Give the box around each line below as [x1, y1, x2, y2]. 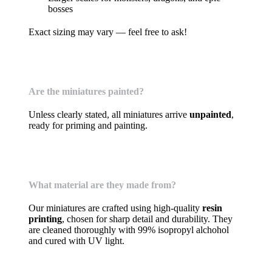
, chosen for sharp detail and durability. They [62, 214, 233, 224]
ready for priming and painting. [29, 120, 148, 131]
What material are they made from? [29, 180, 176, 190]
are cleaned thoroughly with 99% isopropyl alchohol [29, 225, 229, 235]
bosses [48, 4, 73, 14]
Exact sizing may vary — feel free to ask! [29, 27, 187, 37]
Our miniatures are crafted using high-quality [29, 203, 202, 213]
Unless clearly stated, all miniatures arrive [29, 109, 189, 120]
